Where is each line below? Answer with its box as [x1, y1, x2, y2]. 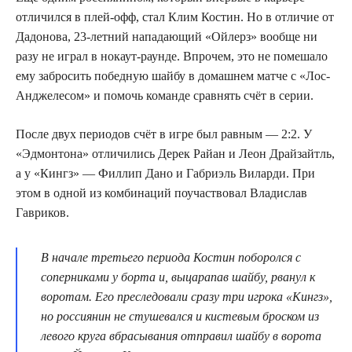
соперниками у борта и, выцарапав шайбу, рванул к [41, 270, 315, 284]
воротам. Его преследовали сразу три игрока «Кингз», [41, 290, 332, 304]
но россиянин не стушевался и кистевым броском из [41, 310, 319, 324]
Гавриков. [16, 206, 69, 220]
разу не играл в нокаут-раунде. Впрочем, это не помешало [16, 49, 328, 64]
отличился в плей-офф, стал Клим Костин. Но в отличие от [16, 10, 334, 24]
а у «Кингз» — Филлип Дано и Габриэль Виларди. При [16, 167, 315, 181]
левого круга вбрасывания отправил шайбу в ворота [41, 329, 321, 343]
